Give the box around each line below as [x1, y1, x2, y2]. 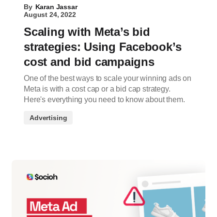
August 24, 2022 [24, 10, 76, 18]
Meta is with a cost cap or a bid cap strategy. [24, 84, 170, 93]
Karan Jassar [35, 2, 77, 11]
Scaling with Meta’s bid [24, 25, 150, 38]
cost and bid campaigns [24, 55, 155, 68]
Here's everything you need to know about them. [24, 95, 185, 104]
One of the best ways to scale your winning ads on [24, 74, 192, 82]
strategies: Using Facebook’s [24, 40, 182, 53]
